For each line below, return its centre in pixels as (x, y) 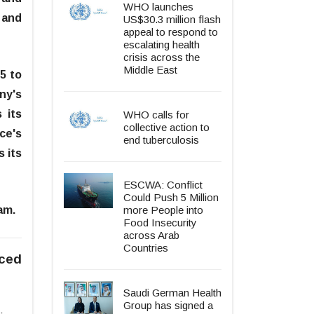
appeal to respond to (171, 32)
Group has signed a (168, 305)
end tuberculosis (161, 139)
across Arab (151, 235)
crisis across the (162, 57)
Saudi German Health (172, 292)
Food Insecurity (160, 222)
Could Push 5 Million (171, 197)
